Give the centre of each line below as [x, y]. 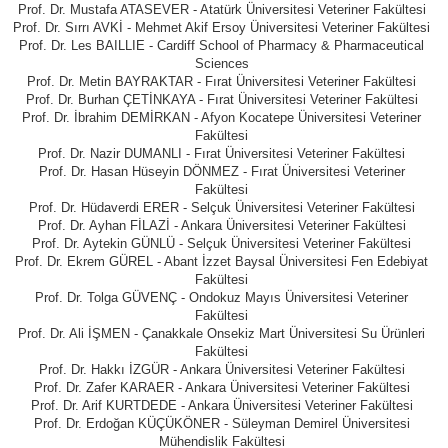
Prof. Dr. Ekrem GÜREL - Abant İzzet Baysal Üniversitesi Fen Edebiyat [222, 261]
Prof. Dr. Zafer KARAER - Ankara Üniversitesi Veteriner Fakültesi [221, 387]
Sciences [221, 63]
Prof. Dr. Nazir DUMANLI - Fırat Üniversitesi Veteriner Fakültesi [222, 153]
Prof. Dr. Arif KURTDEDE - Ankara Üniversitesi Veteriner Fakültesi [221, 405]
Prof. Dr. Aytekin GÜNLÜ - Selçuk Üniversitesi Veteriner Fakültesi [222, 243]
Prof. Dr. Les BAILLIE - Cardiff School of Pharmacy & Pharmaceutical [222, 45]
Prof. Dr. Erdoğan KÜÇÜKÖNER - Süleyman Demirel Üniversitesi [221, 423]
